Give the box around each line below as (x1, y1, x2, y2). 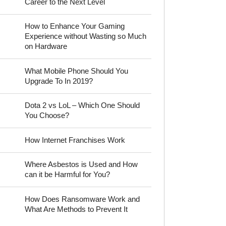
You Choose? (25, 111, 70, 120)
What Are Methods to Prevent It (25, 204, 128, 213)
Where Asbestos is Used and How (25, 160, 138, 169)
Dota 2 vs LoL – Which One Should (25, 101, 140, 110)
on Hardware (25, 42, 68, 51)
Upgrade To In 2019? (25, 76, 93, 85)
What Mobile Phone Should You (25, 66, 129, 75)
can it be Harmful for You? (25, 170, 110, 179)
